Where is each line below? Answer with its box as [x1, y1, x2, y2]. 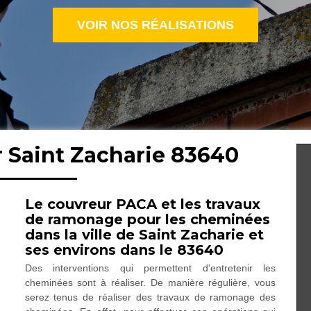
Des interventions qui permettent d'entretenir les [24, 262, 276, 274]
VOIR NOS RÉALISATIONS [77, 18, 234, 32]
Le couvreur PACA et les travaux [24, 196, 260, 212]
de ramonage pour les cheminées [24, 211, 270, 228]
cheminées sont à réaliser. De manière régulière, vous [24, 277, 276, 288]
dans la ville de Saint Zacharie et [24, 226, 264, 243]
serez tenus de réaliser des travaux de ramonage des [24, 292, 276, 303]
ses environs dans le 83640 [24, 242, 224, 258]
